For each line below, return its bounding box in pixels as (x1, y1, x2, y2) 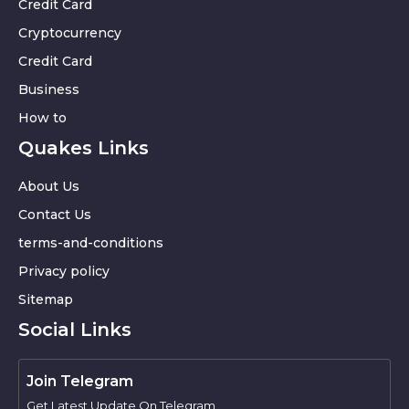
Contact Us (18, 205, 91, 223)
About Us (18, 177, 79, 194)
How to (18, 109, 67, 126)
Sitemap (18, 290, 73, 308)
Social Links (18, 318, 131, 341)
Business (18, 80, 79, 98)
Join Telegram (26, 372, 133, 390)
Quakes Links (18, 136, 149, 159)
